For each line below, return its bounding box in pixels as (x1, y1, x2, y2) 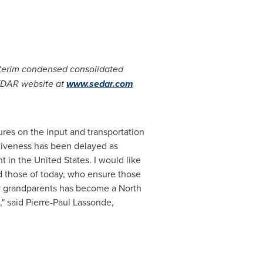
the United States (18, 153, 89, 166)
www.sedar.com (66, 77, 133, 90)
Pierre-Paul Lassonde (25, 195, 112, 208)
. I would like (89, 153, 141, 166)
